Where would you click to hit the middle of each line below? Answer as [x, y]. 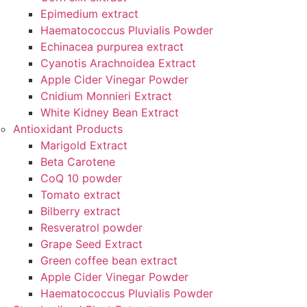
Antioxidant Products [68, 129]
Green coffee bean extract [109, 260]
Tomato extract [81, 195]
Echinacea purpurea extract [112, 47]
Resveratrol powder [91, 228]
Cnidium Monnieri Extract [106, 96]
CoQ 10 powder [81, 178]
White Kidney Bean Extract [110, 112]
